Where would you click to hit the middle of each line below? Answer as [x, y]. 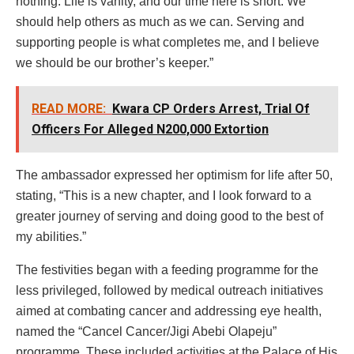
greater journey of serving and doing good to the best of [169, 216]
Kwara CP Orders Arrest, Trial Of [211, 108]
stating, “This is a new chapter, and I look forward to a [164, 195]
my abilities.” [51, 236]
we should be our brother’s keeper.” [115, 62]
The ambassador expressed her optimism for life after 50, [174, 175]
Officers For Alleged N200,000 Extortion [150, 129]
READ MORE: [69, 108]
